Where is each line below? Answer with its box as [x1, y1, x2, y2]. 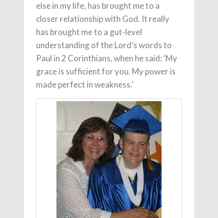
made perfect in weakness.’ [36, 79, 133, 90]
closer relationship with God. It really [36, 14, 169, 24]
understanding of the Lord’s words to [36, 40, 172, 50]
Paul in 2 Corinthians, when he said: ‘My [36, 53, 177, 63]
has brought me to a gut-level [36, 27, 142, 37]
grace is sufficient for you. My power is [36, 66, 176, 76]
